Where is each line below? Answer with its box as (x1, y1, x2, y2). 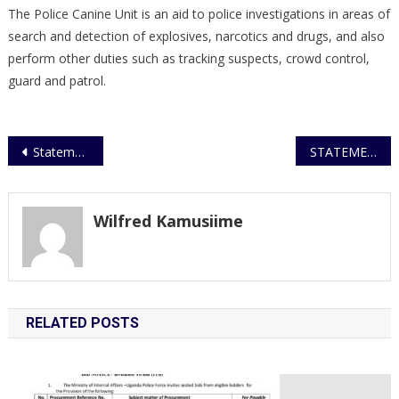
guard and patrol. (7, 72, 106, 90)
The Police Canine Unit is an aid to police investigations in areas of (7, 5, 390, 23)
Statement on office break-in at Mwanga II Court (32, 143, 75, 161)
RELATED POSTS (25, 313, 139, 331)
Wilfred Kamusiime (93, 210, 243, 232)
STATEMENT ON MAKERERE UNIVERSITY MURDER (366, 143, 377, 161)
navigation (6, 165, 113, 191)
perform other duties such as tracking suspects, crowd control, (7, 50, 370, 68)
